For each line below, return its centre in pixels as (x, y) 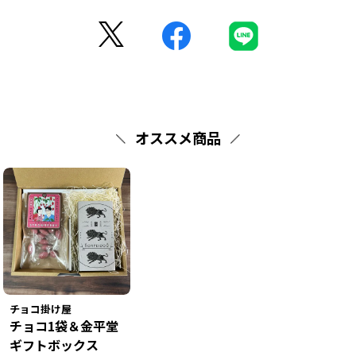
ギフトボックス (54, 345)
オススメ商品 (178, 137)
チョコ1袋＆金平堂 (64, 326)
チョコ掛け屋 (41, 309)
